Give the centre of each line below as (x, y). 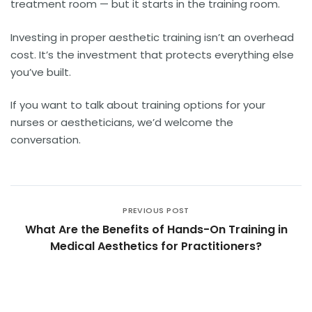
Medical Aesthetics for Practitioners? (156, 246)
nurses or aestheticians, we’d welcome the (122, 123)
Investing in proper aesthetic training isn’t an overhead (152, 37)
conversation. (46, 140)
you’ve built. (41, 72)
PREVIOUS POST (156, 210)
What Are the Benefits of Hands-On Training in (156, 229)
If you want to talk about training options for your (138, 105)
